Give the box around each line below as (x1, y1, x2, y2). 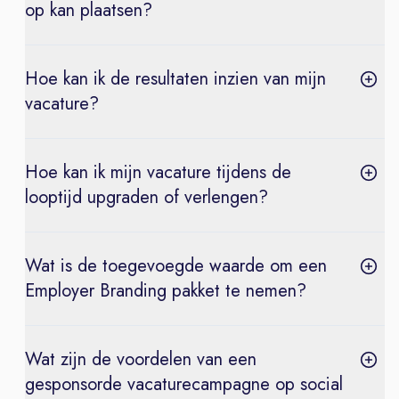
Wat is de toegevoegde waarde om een (25, 252, 327, 279)
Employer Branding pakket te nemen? (25, 277, 306, 304)
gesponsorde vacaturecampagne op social (25, 370, 343, 397)
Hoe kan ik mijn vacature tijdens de (25, 159, 291, 185)
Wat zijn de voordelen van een (25, 346, 256, 372)
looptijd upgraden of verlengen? (25, 183, 268, 210)
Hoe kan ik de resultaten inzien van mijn (25, 65, 326, 92)
